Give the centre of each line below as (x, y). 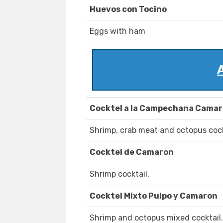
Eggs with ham (117, 31)
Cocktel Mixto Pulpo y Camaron (154, 196)
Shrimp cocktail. (119, 174)
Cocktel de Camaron (132, 152)
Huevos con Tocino (128, 9)
